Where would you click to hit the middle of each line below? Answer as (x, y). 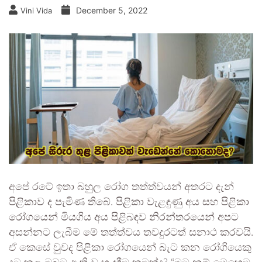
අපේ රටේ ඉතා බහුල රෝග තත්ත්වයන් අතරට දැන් (121, 187)
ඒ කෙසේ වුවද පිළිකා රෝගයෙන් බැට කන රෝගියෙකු (130, 248)
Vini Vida (36, 11)
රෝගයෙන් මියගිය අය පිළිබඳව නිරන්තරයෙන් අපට (124, 218)
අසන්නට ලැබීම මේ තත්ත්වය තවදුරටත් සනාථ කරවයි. (131, 233)
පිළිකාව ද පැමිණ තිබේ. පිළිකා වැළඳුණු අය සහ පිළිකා (129, 203)
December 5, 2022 (112, 10)
